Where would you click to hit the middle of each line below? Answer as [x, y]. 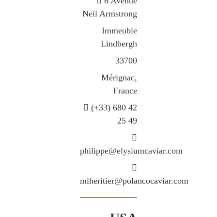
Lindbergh [119, 43]
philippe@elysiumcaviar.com [131, 150]
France [125, 90]
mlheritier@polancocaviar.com [134, 180]
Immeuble [120, 30]
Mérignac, [119, 77]
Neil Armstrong [110, 13]
